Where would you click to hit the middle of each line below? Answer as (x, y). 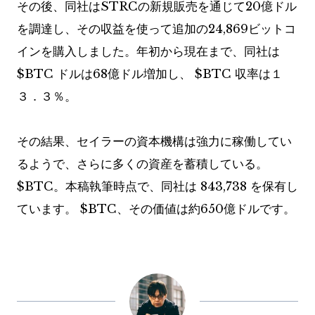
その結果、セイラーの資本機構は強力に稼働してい (154, 142)
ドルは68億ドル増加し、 (124, 75)
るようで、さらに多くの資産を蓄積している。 (142, 165)
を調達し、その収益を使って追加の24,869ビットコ (156, 30)
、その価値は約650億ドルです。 (206, 210)
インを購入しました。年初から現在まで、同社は (148, 52)
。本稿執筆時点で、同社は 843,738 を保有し (176, 187)
